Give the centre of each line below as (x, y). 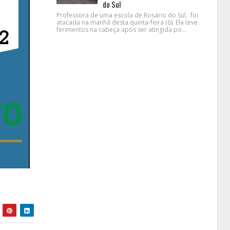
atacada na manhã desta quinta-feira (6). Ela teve (127, 22)
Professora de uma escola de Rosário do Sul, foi (127, 15)
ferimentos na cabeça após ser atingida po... (121, 30)
